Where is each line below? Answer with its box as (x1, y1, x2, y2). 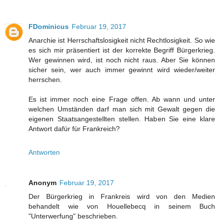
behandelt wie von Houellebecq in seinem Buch (28, 202, 215, 211)
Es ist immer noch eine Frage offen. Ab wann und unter (28, 95, 215, 104)
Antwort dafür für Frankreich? (28, 125, 120, 133)
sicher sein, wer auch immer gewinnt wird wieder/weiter (28, 66, 215, 74)
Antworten (28, 148, 60, 157)
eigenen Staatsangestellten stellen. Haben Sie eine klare (28, 115, 215, 123)
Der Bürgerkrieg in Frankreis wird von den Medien (28, 192, 215, 201)
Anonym (28, 179, 56, 187)
